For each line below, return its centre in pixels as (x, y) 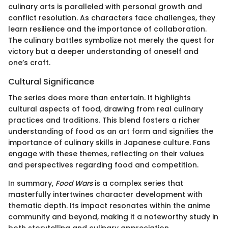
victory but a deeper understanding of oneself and (103, 52)
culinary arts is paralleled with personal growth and (105, 7)
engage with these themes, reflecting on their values (106, 154)
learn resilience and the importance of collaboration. (107, 29)
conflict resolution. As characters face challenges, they (112, 18)
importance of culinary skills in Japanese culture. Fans (109, 143)
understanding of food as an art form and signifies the (111, 132)
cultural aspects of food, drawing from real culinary (106, 109)
